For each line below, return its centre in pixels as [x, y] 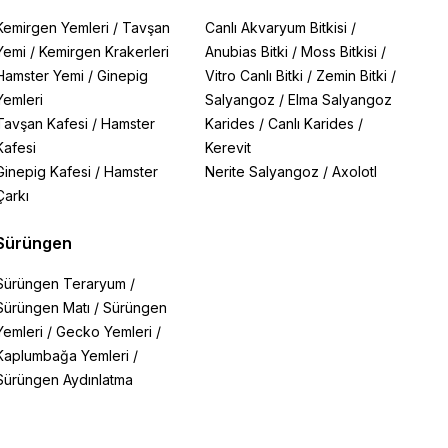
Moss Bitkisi [339, 51]
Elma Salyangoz [340, 99]
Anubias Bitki [247, 51]
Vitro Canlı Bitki [254, 75]
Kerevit [228, 147]
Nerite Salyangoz [262, 171]
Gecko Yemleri [103, 331]
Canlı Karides [311, 123]
